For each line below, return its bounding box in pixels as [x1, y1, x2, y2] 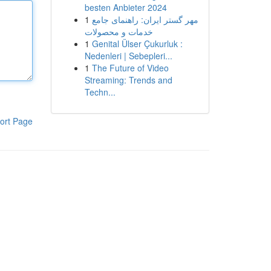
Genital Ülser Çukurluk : [91, 38, 183, 50]
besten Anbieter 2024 [84, 1, 167, 13]
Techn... [84, 86, 116, 98]
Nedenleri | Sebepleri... [84, 50, 172, 62]
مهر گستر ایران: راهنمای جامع [91, 13, 198, 25]
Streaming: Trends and [84, 74, 172, 86]
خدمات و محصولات [84, 25, 153, 38]
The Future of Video [91, 62, 169, 74]
